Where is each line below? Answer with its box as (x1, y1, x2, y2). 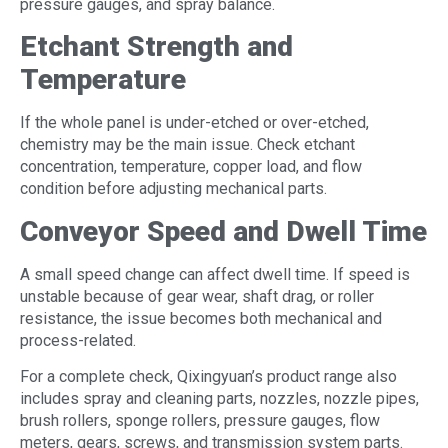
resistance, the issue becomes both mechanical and (20, 308, 382, 328)
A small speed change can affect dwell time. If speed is (20, 264, 410, 284)
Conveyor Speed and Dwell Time (20, 214, 427, 248)
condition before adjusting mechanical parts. (20, 179, 327, 199)
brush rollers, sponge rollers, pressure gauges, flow (20, 410, 380, 430)
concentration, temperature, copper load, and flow (20, 157, 362, 177)
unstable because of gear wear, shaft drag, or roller (20, 286, 374, 306)
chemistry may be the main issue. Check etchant (20, 135, 355, 155)
